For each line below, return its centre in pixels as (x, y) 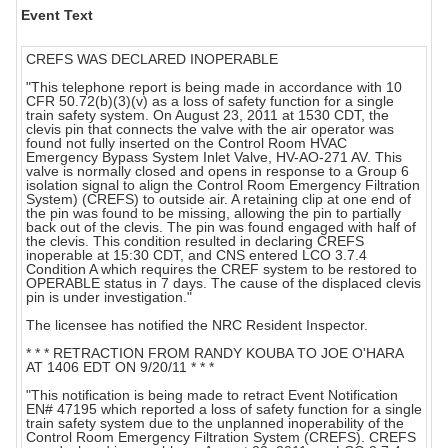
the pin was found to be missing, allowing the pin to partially (213, 213)
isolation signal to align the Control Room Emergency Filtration (223, 185)
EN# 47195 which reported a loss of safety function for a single (224, 409)
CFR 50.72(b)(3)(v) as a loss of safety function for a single (210, 101)
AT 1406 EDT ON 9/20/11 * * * (120, 367)
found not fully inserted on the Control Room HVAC (186, 143)
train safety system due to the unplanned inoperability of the (215, 423)
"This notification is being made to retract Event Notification (212, 395)
